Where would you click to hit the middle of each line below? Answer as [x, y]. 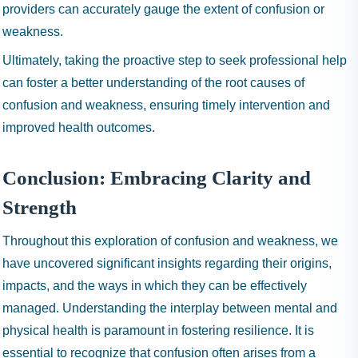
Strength [40, 207]
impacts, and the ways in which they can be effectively [155, 286]
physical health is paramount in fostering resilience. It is [158, 330]
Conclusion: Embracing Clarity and [157, 178]
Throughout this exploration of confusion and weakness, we [170, 241]
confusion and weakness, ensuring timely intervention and [166, 105]
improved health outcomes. [79, 127]
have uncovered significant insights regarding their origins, [167, 263]
